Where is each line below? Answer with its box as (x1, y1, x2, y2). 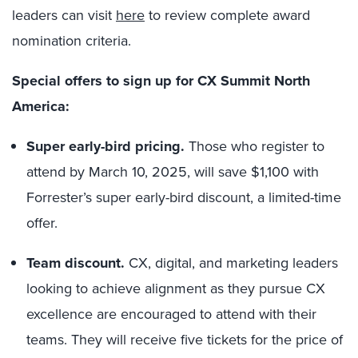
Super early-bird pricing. (26, 136, 185, 157)
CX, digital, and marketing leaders (125, 253, 338, 273)
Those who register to (185, 136, 324, 157)
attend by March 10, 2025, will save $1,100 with (26, 161, 319, 182)
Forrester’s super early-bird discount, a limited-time (26, 187, 341, 208)
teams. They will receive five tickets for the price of (26, 329, 343, 350)
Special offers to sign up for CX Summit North (12, 70, 310, 91)
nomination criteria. (12, 30, 131, 51)
